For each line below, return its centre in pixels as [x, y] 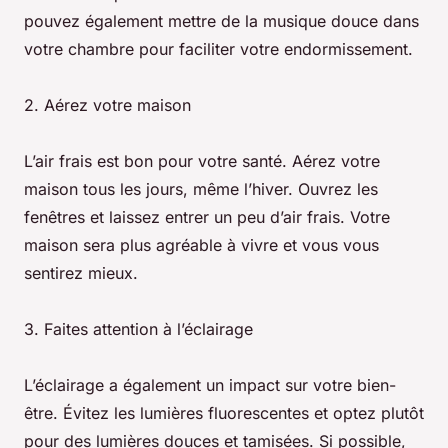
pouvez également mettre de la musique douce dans [221, 21]
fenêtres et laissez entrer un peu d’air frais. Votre [207, 217]
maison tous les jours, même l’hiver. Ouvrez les [201, 189]
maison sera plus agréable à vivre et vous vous [201, 245]
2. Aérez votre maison [107, 105]
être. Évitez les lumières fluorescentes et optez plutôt [224, 413]
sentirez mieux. [81, 273]
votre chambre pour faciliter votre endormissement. [218, 49]
